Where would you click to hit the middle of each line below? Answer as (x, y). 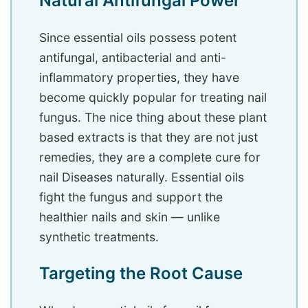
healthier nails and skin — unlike (130, 217)
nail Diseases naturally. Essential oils (142, 177)
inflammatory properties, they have (139, 78)
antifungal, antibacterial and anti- (133, 58)
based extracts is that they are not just (148, 137)
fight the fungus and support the (131, 197)
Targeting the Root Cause (141, 274)
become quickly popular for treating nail (153, 98)
